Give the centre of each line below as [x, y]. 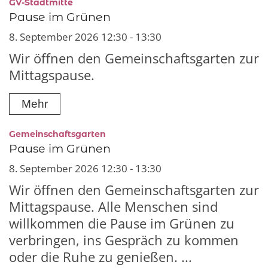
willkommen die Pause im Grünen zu [122, 224]
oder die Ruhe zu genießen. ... [100, 257]
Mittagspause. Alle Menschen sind [113, 207]
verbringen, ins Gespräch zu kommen [124, 240]
